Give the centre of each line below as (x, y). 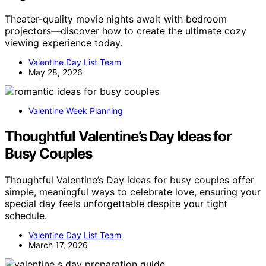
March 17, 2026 (58, 245)
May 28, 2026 (56, 72)
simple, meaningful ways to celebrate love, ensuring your (133, 191)
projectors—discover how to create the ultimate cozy (126, 31)
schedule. (26, 215)
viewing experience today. (64, 42)
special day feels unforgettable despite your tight (116, 203)
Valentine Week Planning (76, 110)
